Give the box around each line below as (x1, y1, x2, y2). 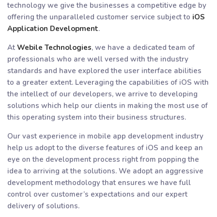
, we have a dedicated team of (92, 42, 195, 52)
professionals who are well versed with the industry (7, 54, 188, 64)
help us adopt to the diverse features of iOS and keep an (7, 142, 203, 153)
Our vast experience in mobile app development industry (7, 131, 203, 141)
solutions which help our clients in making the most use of (7, 100, 208, 110)
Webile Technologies (17, 42, 92, 52)
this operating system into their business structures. (7, 112, 186, 122)
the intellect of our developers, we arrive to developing (7, 89, 198, 99)
